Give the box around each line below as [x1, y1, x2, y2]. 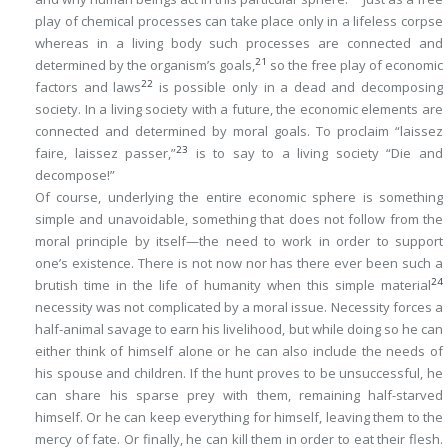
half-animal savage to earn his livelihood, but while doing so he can [35, 320, 443, 338]
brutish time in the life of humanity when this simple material [35, 276, 431, 294]
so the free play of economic [267, 56, 443, 74]
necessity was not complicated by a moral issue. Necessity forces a [35, 298, 443, 316]
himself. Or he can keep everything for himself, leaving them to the [35, 408, 443, 426]
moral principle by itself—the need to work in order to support [35, 232, 443, 250]
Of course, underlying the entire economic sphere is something [35, 188, 443, 206]
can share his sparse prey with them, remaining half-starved [35, 386, 443, 404]
